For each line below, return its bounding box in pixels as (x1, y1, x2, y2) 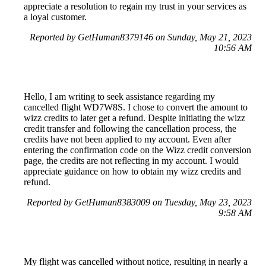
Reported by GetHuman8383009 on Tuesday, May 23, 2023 (27, 197, 252, 208)
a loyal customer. (24, 12, 87, 23)
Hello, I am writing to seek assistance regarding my (24, 91, 215, 102)
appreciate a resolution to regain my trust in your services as (24, 1, 246, 12)
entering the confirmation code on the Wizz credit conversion (24, 145, 251, 156)
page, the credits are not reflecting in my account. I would (24, 156, 239, 166)
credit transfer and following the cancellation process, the (24, 123, 236, 134)
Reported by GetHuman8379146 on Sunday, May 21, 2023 (30, 32, 252, 43)
